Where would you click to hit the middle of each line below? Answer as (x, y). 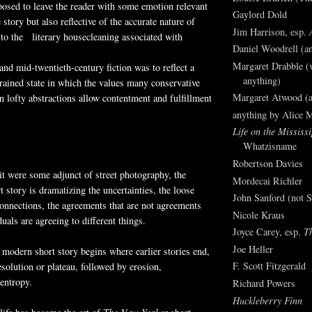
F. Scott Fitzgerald (269, 266)
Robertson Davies (268, 164)
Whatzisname (270, 146)
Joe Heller (253, 249)
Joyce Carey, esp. (268, 232)
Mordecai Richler (267, 180)
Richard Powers (264, 283)
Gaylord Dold (260, 15)
